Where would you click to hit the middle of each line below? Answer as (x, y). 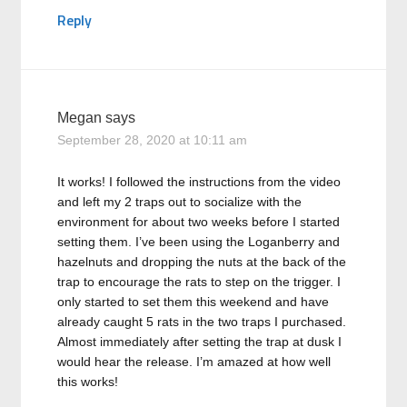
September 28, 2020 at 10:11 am (153, 140)
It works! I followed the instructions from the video (199, 182)
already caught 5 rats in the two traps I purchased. (202, 322)
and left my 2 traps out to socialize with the (180, 202)
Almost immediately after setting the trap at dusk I (200, 342)
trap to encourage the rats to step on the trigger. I (199, 282)
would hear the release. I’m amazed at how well (194, 362)
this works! (88, 382)
